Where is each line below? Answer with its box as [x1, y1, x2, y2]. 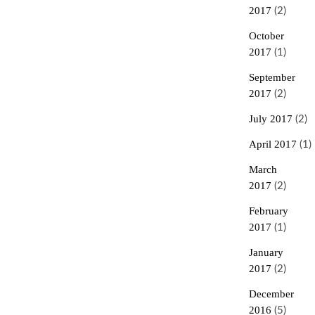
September [248, 72, 295, 83]
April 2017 [248, 139, 297, 150]
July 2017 [248, 113, 292, 124]
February [248, 205, 288, 217]
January [248, 247, 283, 258]
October [248, 30, 284, 41]
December [248, 288, 294, 300]
